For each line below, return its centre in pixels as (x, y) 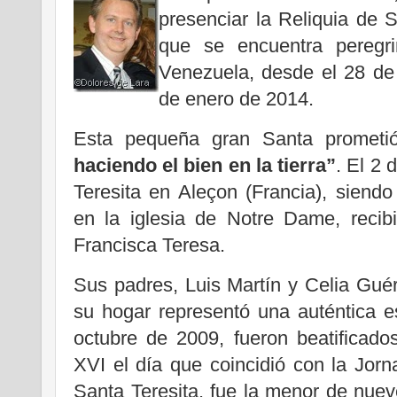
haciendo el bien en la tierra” (205, 166)
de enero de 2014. (236, 99)
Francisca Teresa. (149, 245)
